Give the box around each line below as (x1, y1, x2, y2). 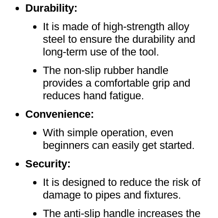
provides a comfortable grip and (43, 77, 190, 89)
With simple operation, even (43, 127, 173, 139)
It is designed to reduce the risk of (43, 176, 200, 188)
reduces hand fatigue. (43, 90, 144, 102)
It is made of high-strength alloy (43, 20, 189, 33)
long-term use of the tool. (43, 46, 159, 58)
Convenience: (25, 108, 94, 120)
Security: (25, 158, 71, 170)
